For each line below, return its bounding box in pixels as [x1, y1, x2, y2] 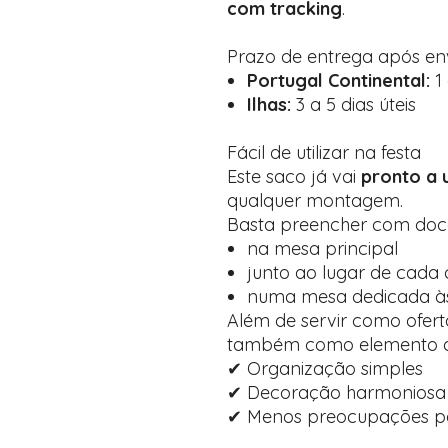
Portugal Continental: [247, 69, 430, 92]
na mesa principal [247, 237, 398, 260]
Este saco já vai [227, 165, 361, 188]
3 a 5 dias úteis [291, 93, 416, 116]
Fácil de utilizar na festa [227, 141, 421, 164]
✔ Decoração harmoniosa [227, 381, 446, 404]
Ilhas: [247, 93, 291, 116]
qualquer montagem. [227, 189, 403, 212]
